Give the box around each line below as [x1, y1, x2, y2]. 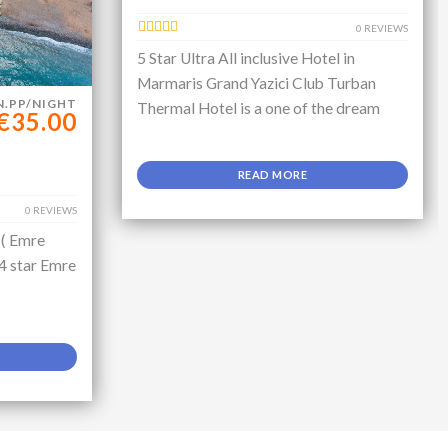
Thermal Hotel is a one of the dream [137, 98, 380, 117]
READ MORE [238, 167, 307, 181]
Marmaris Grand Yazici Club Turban [137, 73, 376, 92]
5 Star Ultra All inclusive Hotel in [137, 48, 355, 67]
